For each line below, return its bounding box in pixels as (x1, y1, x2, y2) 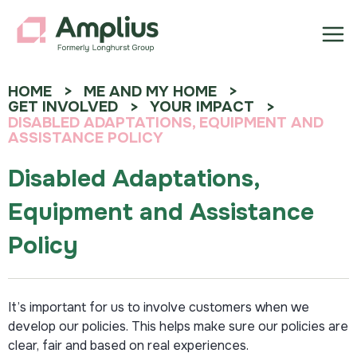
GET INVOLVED (8, 97, 118, 117)
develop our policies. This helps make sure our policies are (8, 317, 348, 335)
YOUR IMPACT (150, 97, 254, 117)
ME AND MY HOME (84, 81, 217, 101)
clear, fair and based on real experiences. (8, 336, 249, 354)
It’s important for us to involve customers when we (8, 298, 309, 316)
